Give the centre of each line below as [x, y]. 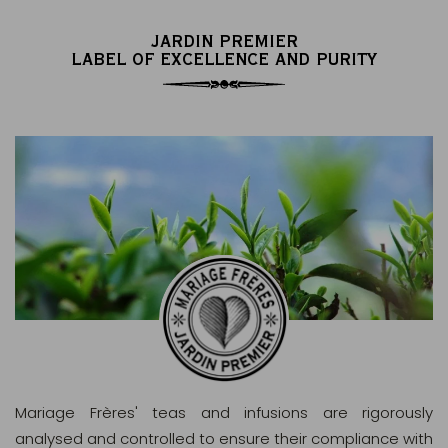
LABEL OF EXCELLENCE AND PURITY [224, 58]
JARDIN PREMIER [224, 40]
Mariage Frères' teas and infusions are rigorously [224, 412]
